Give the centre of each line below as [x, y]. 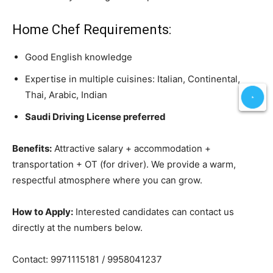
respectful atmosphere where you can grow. [107, 180]
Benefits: [32, 148]
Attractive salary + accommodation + [131, 148]
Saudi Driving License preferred [95, 116]
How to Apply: [43, 211]
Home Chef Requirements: [92, 29]
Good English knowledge [79, 57]
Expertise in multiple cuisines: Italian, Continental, [133, 79]
